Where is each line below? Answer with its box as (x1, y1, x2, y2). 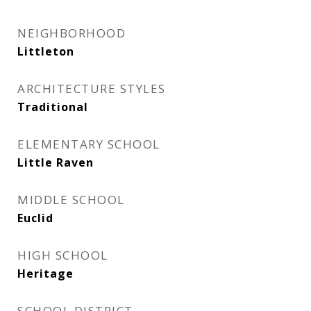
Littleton (17, 44, 74, 59)
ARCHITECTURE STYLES (17, 81, 166, 96)
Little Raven (17, 155, 94, 170)
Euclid (17, 210, 53, 226)
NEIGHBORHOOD (17, 25, 126, 41)
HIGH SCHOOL (17, 247, 108, 263)
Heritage (17, 266, 74, 281)
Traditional (17, 99, 88, 115)
